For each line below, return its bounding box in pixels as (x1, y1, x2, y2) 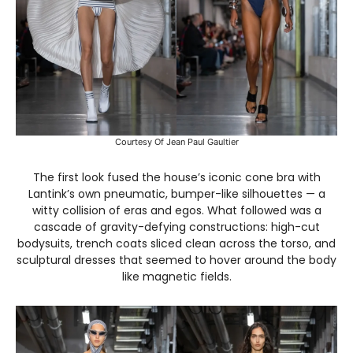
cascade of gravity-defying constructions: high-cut (33, 218, 320, 235)
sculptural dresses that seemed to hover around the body (17, 251, 336, 268)
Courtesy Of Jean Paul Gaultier (114, 136, 239, 147)
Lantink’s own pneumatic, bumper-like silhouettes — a (28, 185, 325, 202)
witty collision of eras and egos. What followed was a (32, 202, 321, 218)
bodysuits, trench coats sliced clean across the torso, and (17, 235, 336, 251)
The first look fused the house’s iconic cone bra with (32, 169, 321, 185)
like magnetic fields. (121, 268, 232, 284)
